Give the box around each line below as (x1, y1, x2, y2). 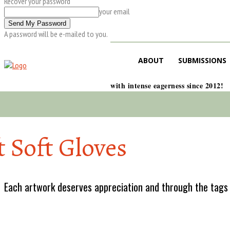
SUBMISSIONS (178, 55, 227, 65)
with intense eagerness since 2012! (110, 80, 224, 91)
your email (99, 6, 130, 16)
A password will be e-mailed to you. (4, 29, 108, 39)
